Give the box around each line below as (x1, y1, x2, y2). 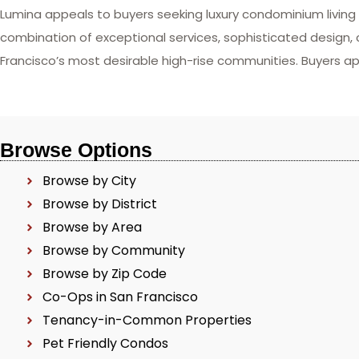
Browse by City (42, 171, 136, 190)
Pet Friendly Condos (42, 334, 168, 353)
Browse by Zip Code (42, 264, 167, 283)
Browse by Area (42, 218, 142, 236)
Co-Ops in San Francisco (42, 288, 198, 306)
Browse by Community (42, 241, 185, 260)
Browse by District (42, 195, 157, 213)
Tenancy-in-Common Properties (42, 311, 252, 329)
